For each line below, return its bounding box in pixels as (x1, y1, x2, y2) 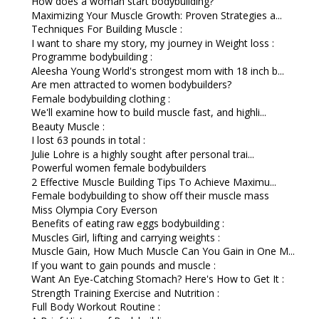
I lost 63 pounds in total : (31, 133, 145, 147)
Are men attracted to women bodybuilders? (31, 78, 231, 91)
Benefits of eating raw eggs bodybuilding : (31, 216, 224, 230)
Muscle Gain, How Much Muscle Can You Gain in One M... (31, 244, 295, 258)
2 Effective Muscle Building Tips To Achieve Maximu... (31, 174, 276, 189)
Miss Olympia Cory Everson (31, 202, 157, 216)
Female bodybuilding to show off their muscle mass (31, 189, 269, 202)
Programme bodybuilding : (31, 50, 152, 63)
